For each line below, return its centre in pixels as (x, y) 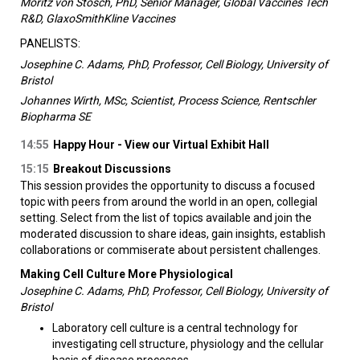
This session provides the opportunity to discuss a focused (168, 186)
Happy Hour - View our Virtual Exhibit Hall (161, 145)
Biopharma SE (55, 117)
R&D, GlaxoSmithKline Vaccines (98, 19)
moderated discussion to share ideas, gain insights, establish (173, 234)
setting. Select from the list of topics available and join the (166, 218)
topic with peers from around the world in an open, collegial (169, 202)
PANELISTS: (50, 44)
